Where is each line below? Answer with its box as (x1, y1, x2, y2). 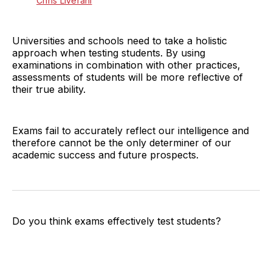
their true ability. (12, 83, 86, 95)
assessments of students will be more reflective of (12, 70, 243, 83)
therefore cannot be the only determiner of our (12, 136, 231, 149)
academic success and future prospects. (12, 148, 199, 161)
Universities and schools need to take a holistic (12, 34, 227, 47)
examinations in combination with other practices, (12, 58, 240, 71)
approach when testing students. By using (12, 46, 205, 59)
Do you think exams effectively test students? (12, 214, 221, 227)
